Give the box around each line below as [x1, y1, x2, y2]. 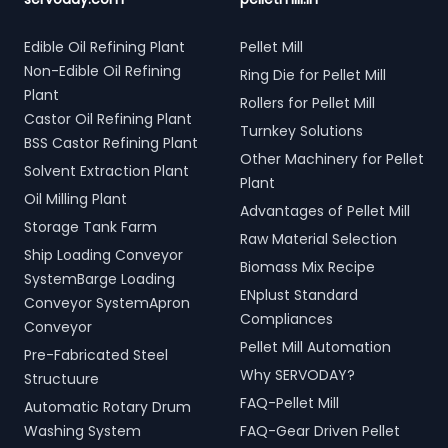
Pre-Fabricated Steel [24, 345, 168, 365]
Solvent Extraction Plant [24, 161, 189, 181]
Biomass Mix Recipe [240, 257, 375, 277]
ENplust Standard [240, 285, 358, 305]
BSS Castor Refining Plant [24, 133, 198, 153]
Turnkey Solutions [240, 121, 363, 141]
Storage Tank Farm [24, 217, 157, 237]
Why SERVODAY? [240, 365, 355, 385]
